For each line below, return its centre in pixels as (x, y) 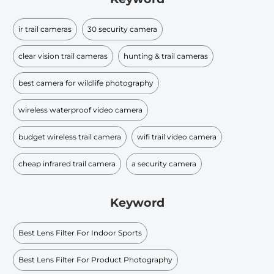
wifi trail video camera (177, 137)
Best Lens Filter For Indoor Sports (80, 233)
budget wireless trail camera (70, 137)
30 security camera (122, 29)
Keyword (137, 202)
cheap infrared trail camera (67, 164)
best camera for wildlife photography (86, 83)
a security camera (164, 164)
